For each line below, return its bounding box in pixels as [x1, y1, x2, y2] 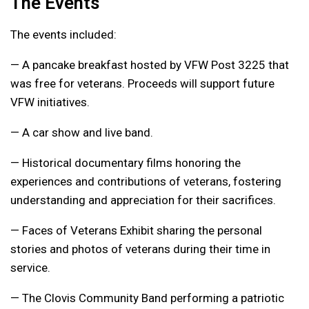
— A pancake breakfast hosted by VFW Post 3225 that [10, 57, 289, 72]
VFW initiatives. [10, 94, 90, 109]
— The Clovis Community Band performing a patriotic [10, 290, 284, 305]
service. [10, 260, 50, 275]
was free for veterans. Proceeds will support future [10, 76, 275, 90]
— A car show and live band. [10, 125, 153, 139]
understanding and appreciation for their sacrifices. [10, 192, 276, 207]
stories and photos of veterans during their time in [10, 241, 270, 256]
